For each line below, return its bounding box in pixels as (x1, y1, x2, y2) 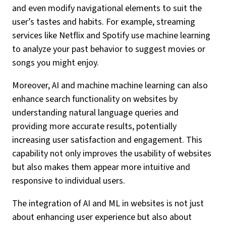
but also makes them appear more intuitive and (12, 161, 190, 174)
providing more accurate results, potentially (12, 120, 177, 133)
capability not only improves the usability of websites (12, 147, 211, 160)
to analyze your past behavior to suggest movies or (12, 43, 205, 55)
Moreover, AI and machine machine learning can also (12, 79, 208, 92)
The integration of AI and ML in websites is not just (12, 197, 204, 210)
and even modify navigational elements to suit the (12, 2, 202, 15)
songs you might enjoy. (12, 56, 99, 69)
